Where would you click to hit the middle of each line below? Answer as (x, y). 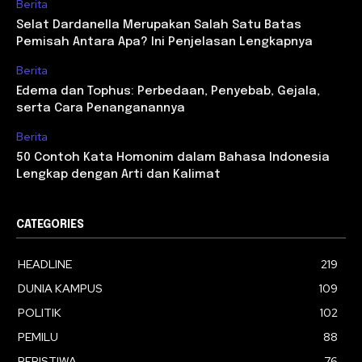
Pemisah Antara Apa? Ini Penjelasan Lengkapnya (164, 42)
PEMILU (38, 337)
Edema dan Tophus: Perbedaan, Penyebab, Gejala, (168, 91)
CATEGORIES (50, 224)
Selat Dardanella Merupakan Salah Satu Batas (159, 25)
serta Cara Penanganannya (101, 108)
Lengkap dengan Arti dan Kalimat (118, 174)
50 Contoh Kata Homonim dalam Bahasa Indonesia (173, 157)
